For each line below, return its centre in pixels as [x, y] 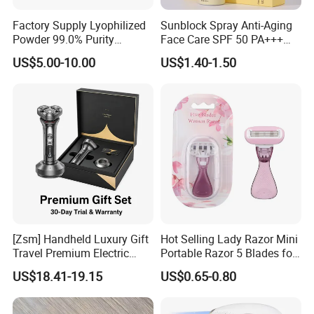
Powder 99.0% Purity [64, 39]
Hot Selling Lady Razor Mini [229, 239]
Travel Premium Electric [71, 253]
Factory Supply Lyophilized [80, 25]
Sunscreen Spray [202, 53]
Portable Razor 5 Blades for [228, 253]
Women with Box [202, 267]
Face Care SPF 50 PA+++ [221, 39]
